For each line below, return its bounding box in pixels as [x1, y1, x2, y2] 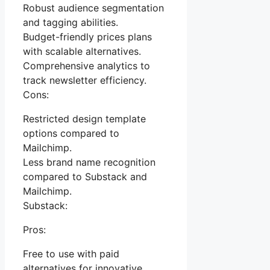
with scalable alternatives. [23, 45, 141, 58]
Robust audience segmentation [23, 2, 164, 14]
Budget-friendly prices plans [23, 31, 152, 43]
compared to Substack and [23, 171, 147, 183]
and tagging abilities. [23, 16, 118, 29]
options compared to [23, 127, 119, 140]
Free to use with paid [23, 248, 119, 260]
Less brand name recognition [23, 156, 155, 169]
